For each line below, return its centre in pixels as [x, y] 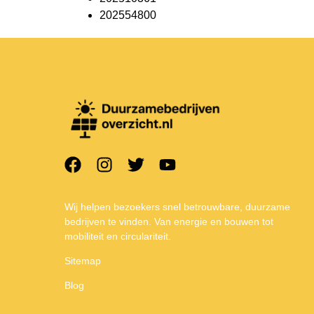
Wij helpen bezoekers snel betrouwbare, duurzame [177, 206]
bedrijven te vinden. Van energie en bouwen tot [169, 221]
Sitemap [83, 260]
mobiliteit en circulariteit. [118, 236]
